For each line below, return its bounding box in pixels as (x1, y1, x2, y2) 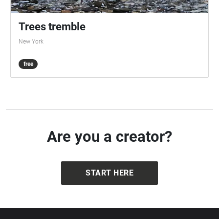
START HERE (86, 168, 133, 177)
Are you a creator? (47, 128, 172, 146)
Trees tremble (19, 21, 86, 33)
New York (19, 38, 44, 45)
